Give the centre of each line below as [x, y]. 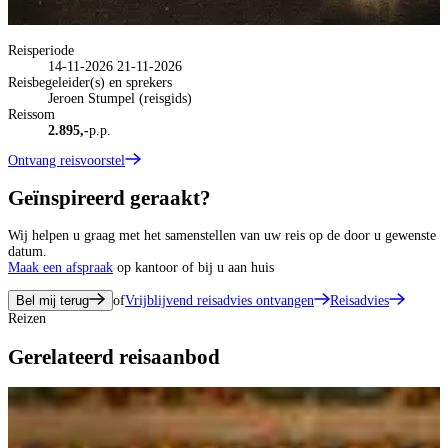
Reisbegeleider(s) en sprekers [90, 82]
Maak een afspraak [60, 268]
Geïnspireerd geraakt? [109, 197]
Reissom [31, 114]
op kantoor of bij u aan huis [193, 268]
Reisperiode [41, 50]
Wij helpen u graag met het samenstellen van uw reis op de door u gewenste [222, 236]
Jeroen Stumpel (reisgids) [120, 98]
